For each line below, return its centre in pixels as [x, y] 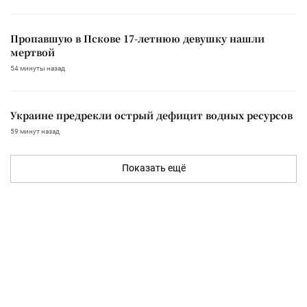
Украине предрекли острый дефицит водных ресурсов [151, 115]
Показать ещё [153, 168]
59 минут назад [35, 131]
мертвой [33, 52]
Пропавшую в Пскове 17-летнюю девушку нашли [137, 38]
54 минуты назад [38, 68]
